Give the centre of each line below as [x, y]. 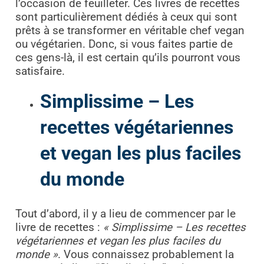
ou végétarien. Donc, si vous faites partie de [124, 44]
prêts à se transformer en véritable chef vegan [130, 31]
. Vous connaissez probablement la [146, 254]
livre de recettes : [57, 227]
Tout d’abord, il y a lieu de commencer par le [125, 214]
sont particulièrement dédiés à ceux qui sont [126, 17]
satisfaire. [40, 72]
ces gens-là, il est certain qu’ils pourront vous [128, 58]
